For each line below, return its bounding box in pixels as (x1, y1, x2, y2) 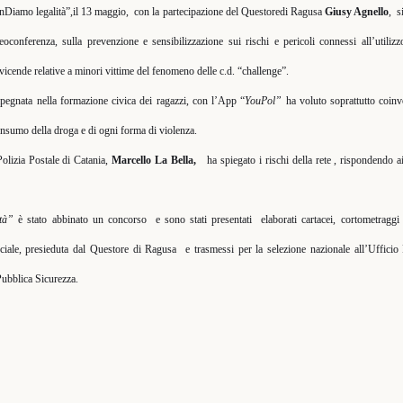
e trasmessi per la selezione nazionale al (185, 243, 362, 255)
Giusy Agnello (324, 5, 389, 18)
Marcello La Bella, (112, 154, 197, 166)
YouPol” (245, 94, 282, 107)
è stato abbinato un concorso (13, 213, 151, 226)
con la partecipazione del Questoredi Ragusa (134, 5, 325, 18)
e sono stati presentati (155, 213, 257, 226)
